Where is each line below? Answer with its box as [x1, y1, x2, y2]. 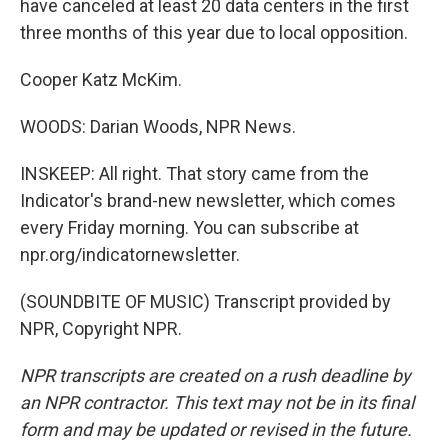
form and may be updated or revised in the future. [20, 419, 412, 440]
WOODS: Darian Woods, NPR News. [20, 116, 296, 137]
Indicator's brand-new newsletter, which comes [20, 190, 396, 211]
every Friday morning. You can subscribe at [20, 217, 359, 238]
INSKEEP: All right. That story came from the [20, 163, 369, 184]
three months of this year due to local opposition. [20, 22, 408, 43]
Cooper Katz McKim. [20, 69, 182, 90]
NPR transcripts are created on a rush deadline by [20, 365, 411, 386]
